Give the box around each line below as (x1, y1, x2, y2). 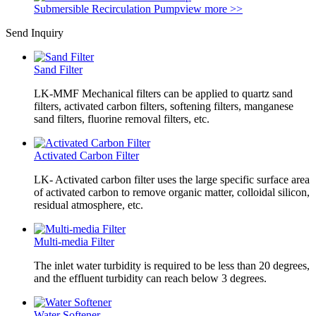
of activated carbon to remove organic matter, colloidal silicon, (34, 186, 310, 198)
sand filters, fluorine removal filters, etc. (34, 112, 209, 125)
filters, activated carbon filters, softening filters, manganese (34, 99, 293, 112)
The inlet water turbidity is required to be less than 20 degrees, (34, 259, 310, 272)
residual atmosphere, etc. (34, 198, 143, 211)
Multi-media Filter (34, 235, 114, 248)
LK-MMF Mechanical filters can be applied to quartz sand (34, 87, 293, 99)
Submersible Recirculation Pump (34, 2, 180, 15)
